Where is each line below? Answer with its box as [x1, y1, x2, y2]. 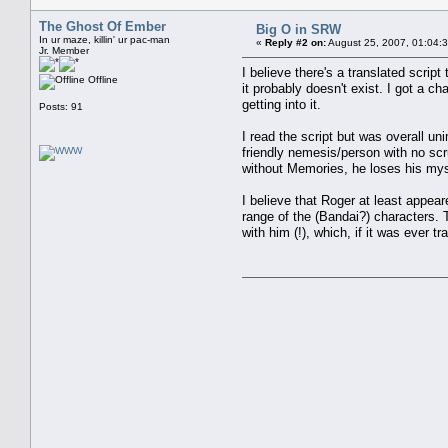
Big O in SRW [256, 21, 341, 37]
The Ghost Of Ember [39, 18, 166, 34]
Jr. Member [39, 44, 89, 56]
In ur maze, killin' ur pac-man [39, 33, 170, 45]
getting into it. [242, 96, 321, 112]
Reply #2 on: [265, 36, 326, 48]
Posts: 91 [39, 100, 83, 112]
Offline [85, 73, 118, 85]
